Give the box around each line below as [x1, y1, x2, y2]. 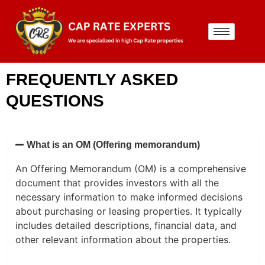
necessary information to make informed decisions [15, 191, 243, 203]
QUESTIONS [6, 92, 104, 110]
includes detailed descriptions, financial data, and [15, 219, 237, 232]
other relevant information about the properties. [15, 234, 231, 246]
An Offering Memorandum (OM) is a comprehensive [15, 163, 246, 175]
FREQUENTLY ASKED [6, 70, 178, 89]
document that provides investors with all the [15, 177, 219, 189]
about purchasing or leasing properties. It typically [15, 205, 242, 218]
